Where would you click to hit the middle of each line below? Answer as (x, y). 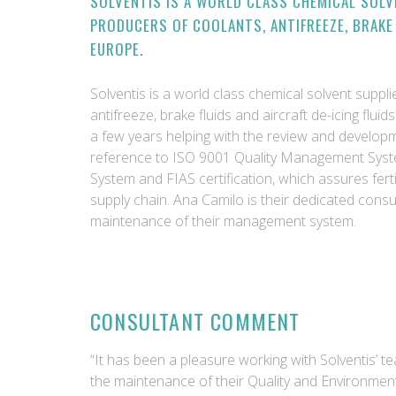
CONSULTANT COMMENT (195, 321)
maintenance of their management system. (225, 221)
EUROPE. (117, 49)
